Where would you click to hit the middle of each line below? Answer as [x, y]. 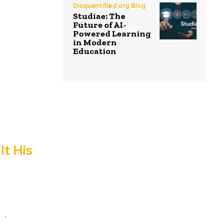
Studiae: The [99, 16]
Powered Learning [112, 33]
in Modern [95, 42]
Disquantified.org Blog [109, 5]
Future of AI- [100, 25]
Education [95, 51]
